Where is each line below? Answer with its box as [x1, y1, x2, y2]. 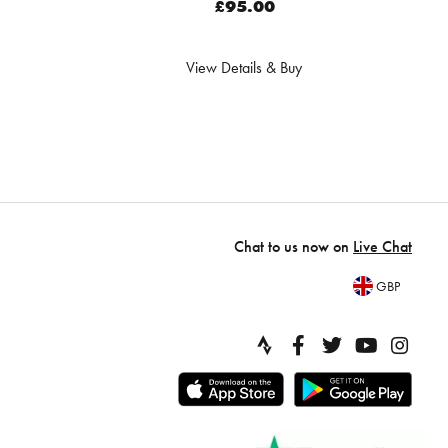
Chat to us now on [234, 235, 353, 257]
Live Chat [353, 235, 412, 257]
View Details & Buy [186, 56, 302, 78]
